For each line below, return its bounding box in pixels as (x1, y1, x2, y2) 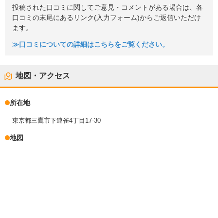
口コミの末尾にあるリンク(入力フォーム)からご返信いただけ (12, 14, 201, 21)
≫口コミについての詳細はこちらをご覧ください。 (12, 41, 169, 49)
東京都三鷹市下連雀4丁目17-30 (12, 117, 101, 125)
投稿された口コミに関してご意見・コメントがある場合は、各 (12, 3, 203, 11)
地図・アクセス (16, 72, 70, 80)
